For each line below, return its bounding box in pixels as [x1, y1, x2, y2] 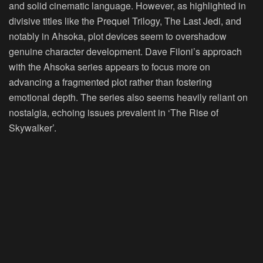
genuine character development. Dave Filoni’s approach [9, 44, 242, 58]
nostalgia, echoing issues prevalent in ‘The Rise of [9, 105, 218, 119]
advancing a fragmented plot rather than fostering [9, 75, 212, 89]
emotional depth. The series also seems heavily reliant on [9, 90, 248, 104]
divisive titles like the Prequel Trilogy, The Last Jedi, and [9, 14, 241, 28]
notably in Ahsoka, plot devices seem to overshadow [9, 29, 227, 43]
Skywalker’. [9, 120, 56, 134]
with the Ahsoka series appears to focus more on [9, 59, 210, 73]
